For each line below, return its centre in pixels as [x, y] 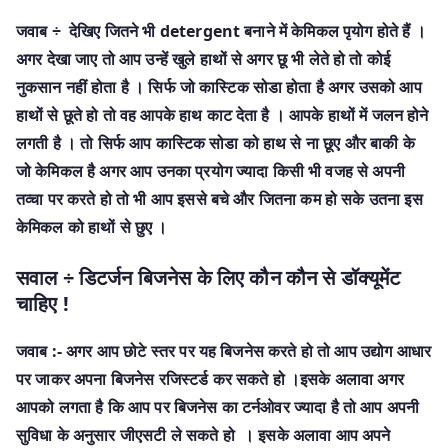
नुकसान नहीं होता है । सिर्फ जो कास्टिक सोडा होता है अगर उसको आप [219, 86]
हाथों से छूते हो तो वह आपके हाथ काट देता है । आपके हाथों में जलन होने [222, 114]
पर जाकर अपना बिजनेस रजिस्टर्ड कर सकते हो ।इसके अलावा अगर [210, 378]
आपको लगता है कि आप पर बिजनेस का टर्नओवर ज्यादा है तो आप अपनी [218, 406]
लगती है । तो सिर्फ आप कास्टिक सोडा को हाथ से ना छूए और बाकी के [215, 142]
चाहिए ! [42, 303]
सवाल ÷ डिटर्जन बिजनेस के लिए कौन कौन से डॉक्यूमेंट [208, 277]
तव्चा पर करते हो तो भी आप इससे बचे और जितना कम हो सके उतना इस [219, 198]
